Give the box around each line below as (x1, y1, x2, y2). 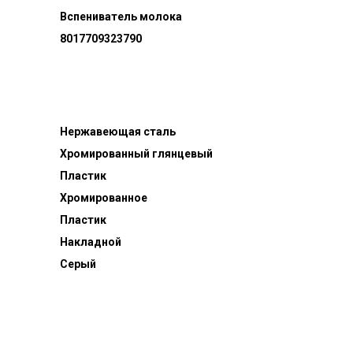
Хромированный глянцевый (60, 147, 214, 160)
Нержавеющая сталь (60, 125, 176, 138)
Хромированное (60, 191, 148, 204)
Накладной (60, 236, 122, 248)
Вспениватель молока (60, 10, 183, 23)
